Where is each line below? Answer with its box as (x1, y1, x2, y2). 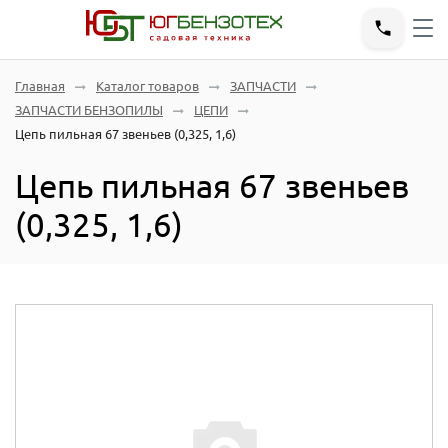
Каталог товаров (96, 79, 199, 93)
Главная (15, 79, 65, 93)
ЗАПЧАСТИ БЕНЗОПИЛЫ (15, 103, 163, 117)
